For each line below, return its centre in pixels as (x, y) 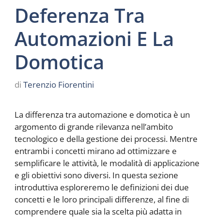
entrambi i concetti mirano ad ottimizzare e (96, 151)
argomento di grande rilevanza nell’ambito (94, 127)
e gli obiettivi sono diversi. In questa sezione (96, 175)
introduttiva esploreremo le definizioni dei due (102, 187)
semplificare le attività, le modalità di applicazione (107, 163)
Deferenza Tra (80, 15)
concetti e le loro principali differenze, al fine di (102, 200)
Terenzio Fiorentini (59, 85)
